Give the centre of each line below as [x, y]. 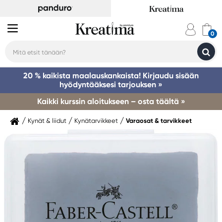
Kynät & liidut [47, 121]
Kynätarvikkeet [96, 121]
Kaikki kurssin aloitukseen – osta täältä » [111, 101]
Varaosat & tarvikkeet [159, 121]
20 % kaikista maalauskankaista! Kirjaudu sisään [111, 76]
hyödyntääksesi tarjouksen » [111, 84]
